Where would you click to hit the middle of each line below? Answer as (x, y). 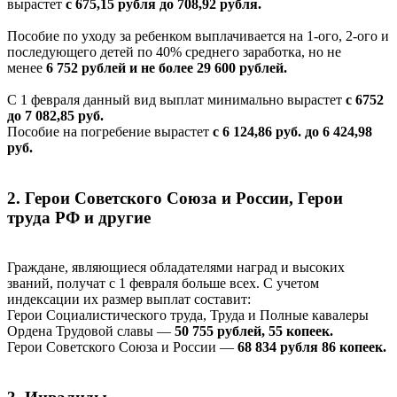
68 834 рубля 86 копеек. (312, 347)
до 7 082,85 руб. (55, 115)
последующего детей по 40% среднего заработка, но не (174, 51)
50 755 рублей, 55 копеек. (254, 331)
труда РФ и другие (79, 217)
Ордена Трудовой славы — (91, 331)
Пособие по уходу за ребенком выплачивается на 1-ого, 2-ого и (198, 35)
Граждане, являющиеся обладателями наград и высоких (176, 268)
